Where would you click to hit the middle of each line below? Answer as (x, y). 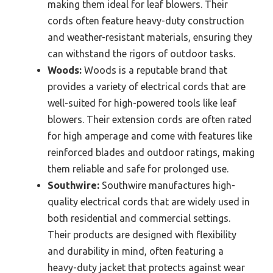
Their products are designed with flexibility (142, 235)
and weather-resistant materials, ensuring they (150, 37)
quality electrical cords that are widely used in (149, 202)
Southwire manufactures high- (167, 186)
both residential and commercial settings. (139, 218)
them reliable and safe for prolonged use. (138, 169)
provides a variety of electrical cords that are (147, 87)
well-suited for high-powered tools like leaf (142, 103)
